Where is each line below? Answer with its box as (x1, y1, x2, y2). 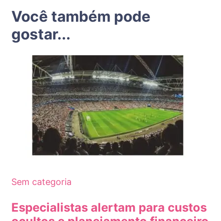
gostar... (11, 25, 71, 43)
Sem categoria (11, 176, 72, 187)
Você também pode (11, 7, 150, 25)
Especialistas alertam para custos (11, 200, 207, 215)
